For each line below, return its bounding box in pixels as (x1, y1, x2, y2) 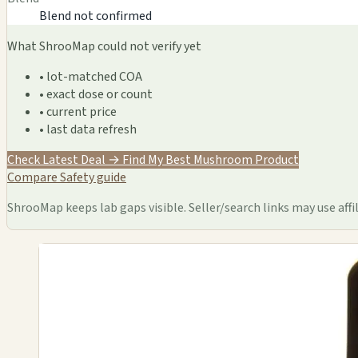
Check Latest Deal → (7, 150, 122, 169)
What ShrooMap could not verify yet (7, 37, 201, 55)
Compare (7, 168, 60, 186)
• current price (39, 102, 117, 121)
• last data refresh (39, 120, 137, 138)
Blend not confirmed (39, 6, 152, 25)
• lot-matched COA (39, 67, 142, 86)
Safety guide (60, 168, 126, 186)
